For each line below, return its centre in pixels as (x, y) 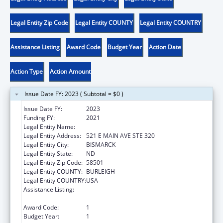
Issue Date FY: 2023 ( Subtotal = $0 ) (74, 94)
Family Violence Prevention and (129, 189)
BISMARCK (101, 144)
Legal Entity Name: (49, 126)
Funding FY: (39, 117)
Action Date (165, 47)
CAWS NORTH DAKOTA (118, 126)
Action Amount (70, 71)
